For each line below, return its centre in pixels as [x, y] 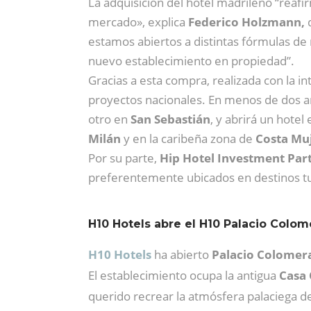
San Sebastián [170, 119]
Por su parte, [124, 158]
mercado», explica [138, 22]
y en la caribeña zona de [188, 138]
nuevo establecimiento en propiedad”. [191, 60]
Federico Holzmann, [246, 22]
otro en [109, 119]
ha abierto [182, 254]
